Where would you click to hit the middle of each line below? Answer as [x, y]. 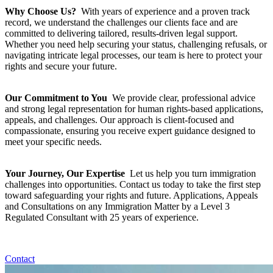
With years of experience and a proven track [163, 11]
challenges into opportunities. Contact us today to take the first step [133, 184]
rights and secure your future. [61, 66]
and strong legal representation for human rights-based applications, [134, 108]
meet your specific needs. [53, 141]
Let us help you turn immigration [190, 173]
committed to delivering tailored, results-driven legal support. [121, 33]
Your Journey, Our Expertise [65, 173]
